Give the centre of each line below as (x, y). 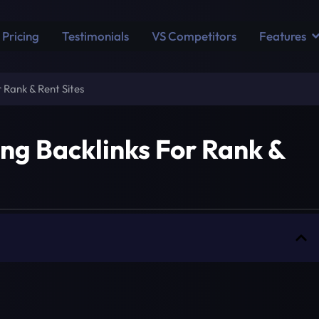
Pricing (21, 36)
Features (283, 36)
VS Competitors (194, 36)
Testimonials (96, 36)
